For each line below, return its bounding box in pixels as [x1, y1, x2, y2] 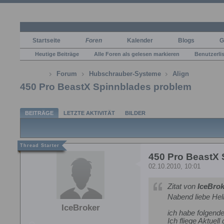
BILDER [125, 109, 145, 116]
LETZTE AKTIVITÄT [63, 109, 115, 116]
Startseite [32, 36, 60, 44]
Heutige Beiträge [35, 50, 79, 57]
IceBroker [61, 203, 100, 213]
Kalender [127, 36, 153, 44]
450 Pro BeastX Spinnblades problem [20, 81, 191, 92]
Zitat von [167, 182, 197, 191]
